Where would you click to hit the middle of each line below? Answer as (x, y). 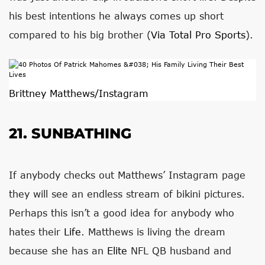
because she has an (58, 251)
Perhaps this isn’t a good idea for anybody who (122, 213)
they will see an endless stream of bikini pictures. (127, 194)
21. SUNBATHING (70, 133)
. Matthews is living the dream (153, 232)
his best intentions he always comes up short (116, 16)
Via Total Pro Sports (198, 35)
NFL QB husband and (179, 251)
